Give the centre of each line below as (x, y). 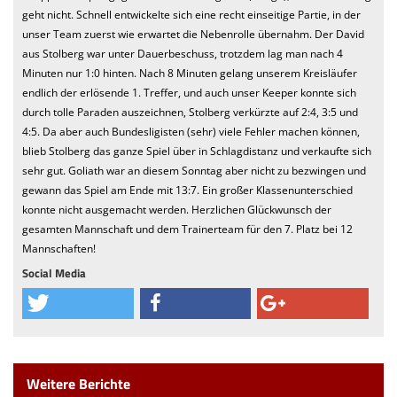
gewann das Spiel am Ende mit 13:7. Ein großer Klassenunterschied (187, 190)
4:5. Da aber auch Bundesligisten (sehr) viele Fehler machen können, (191, 131)
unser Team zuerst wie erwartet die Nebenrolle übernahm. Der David (193, 34)
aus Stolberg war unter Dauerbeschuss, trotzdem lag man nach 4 (183, 53)
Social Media (54, 273)
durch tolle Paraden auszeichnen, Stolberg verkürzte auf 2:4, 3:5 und (190, 112)
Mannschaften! (59, 248)
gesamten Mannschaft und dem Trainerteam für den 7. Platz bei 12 (187, 229)
